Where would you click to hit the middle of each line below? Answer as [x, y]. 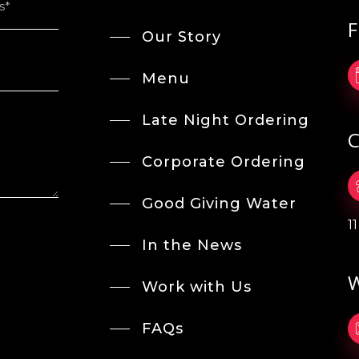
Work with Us [196, 286]
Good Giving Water [219, 203]
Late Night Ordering [225, 120]
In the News [192, 245]
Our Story [181, 36]
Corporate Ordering [223, 161]
